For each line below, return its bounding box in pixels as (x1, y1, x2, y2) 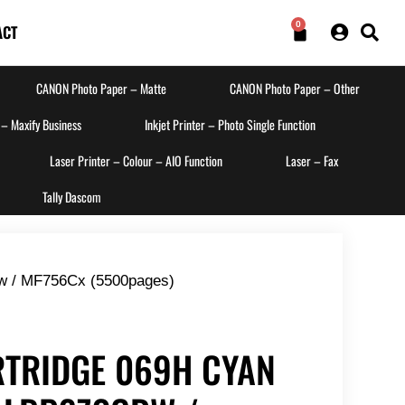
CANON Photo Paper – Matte (35, 79, 166, 99)
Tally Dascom (42, 187, 101, 207)
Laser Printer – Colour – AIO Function (50, 151, 222, 171)
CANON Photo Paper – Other (229, 79, 360, 99)
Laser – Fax (286, 151, 338, 171)
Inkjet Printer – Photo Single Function (145, 115, 316, 135)
